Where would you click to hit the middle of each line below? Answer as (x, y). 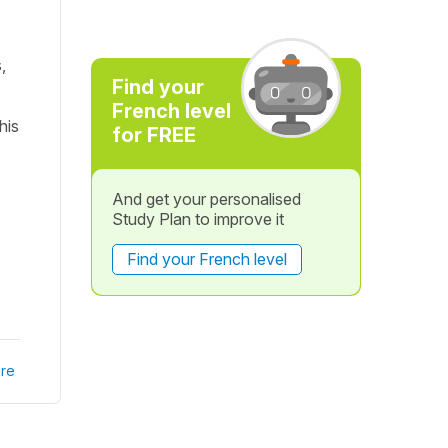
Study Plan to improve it (197, 219)
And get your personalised (206, 199)
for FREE (153, 135)
